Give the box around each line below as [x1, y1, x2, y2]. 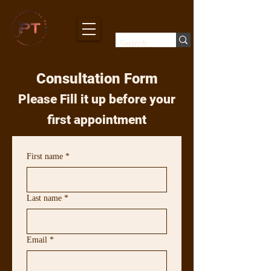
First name [27, 151, 63, 161]
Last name [27, 193, 62, 203]
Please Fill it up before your [18, 91, 175, 106]
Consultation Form [36, 70, 158, 87]
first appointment [47, 112, 146, 127]
